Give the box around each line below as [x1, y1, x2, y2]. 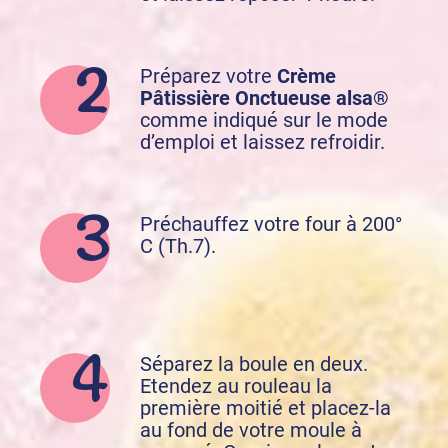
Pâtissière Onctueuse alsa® [140, 85, 389, 110]
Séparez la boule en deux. [140, 351, 368, 376]
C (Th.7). [140, 233, 216, 258]
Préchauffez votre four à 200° [140, 211, 402, 236]
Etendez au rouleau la [140, 373, 332, 398]
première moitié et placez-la [140, 395, 391, 420]
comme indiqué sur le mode [140, 107, 388, 132]
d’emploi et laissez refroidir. [140, 129, 385, 154]
